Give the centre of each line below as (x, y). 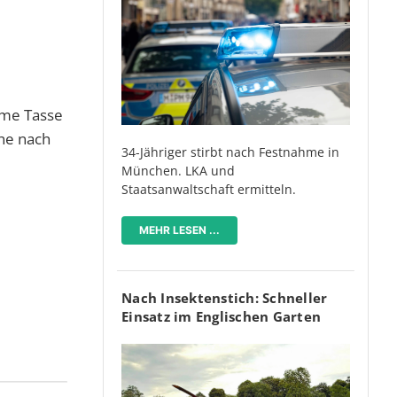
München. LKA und (178, 171)
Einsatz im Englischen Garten (221, 317)
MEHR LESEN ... (179, 230)
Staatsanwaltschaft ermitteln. (209, 190)
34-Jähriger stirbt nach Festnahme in (230, 152)
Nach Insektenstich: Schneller (225, 298)
